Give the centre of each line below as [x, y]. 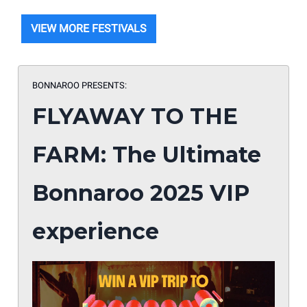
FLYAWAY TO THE [135, 116]
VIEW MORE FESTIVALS [89, 28]
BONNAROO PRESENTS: [79, 85]
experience [96, 231]
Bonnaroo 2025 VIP [141, 193]
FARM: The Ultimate [147, 154]
